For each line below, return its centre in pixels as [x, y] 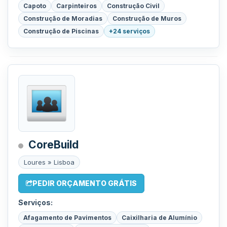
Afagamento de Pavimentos [67, 218]
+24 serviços [129, 31]
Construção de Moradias [63, 18]
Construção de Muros [147, 18]
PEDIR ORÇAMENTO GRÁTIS [85, 183]
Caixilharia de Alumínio [159, 218]
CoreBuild [53, 145]
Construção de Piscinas [61, 31]
